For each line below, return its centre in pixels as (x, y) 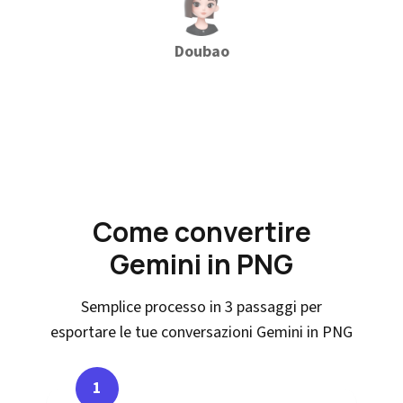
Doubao (201, 52)
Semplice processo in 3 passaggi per (201, 307)
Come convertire (201, 232)
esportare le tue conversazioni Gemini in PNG (201, 332)
